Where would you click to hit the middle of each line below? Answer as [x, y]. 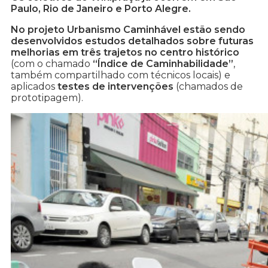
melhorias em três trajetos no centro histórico [125, 53]
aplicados [34, 87]
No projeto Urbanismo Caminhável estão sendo [128, 30]
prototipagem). [47, 98]
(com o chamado [52, 64]
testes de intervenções [115, 87]
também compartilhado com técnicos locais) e [121, 75]
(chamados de [208, 87]
